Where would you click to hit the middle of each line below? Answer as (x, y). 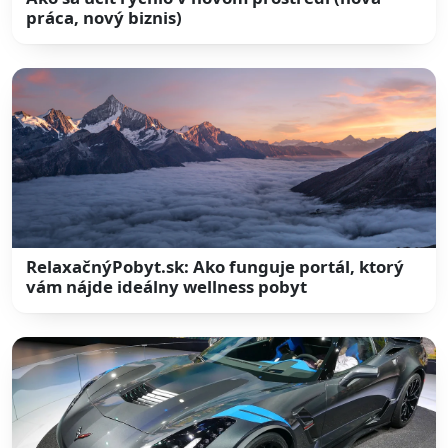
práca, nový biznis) (104, 17)
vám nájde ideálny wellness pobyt (167, 287)
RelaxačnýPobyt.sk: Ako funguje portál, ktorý (215, 267)
